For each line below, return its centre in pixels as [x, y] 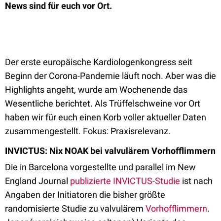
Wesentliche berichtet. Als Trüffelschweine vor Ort [103, 103]
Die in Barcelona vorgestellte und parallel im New [100, 167]
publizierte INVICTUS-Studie [125, 181]
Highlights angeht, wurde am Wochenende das [96, 90]
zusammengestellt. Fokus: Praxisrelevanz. [88, 131]
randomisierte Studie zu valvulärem [75, 208]
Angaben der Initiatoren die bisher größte [85, 195]
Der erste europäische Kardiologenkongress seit [99, 62]
